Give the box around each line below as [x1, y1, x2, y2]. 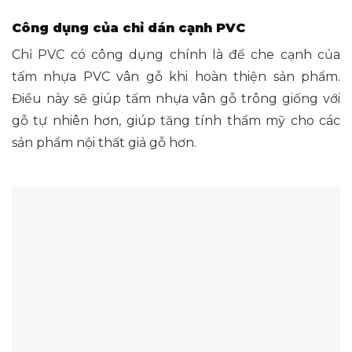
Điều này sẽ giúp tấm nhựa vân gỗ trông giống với [12, 90, 340, 106]
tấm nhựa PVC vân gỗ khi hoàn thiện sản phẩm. [12, 68, 340, 84]
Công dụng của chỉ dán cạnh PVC [12, 20, 245, 36]
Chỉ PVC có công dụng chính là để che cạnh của [12, 46, 340, 62]
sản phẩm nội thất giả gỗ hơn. [12, 134, 196, 150]
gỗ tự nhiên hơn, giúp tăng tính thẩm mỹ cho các [12, 112, 340, 128]
